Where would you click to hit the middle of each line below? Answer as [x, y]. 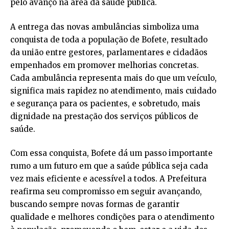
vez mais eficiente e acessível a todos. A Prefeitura [108, 179]
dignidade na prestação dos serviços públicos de [104, 116]
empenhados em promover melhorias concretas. [105, 65]
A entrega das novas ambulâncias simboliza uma [105, 27]
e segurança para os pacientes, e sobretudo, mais [105, 103]
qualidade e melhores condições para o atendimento [112, 217]
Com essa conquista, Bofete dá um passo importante [111, 153]
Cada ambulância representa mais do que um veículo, [113, 78]
